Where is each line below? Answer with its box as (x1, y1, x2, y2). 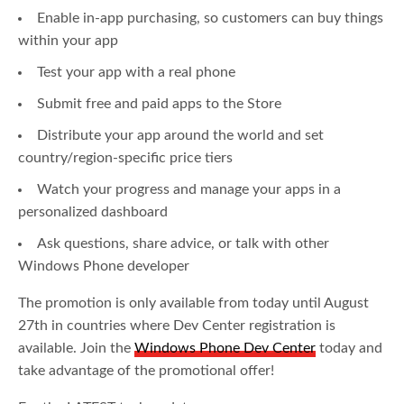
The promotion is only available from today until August (18, 296, 370, 311)
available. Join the (18, 341, 135, 356)
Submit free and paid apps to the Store (37, 96, 281, 112)
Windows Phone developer (18, 259, 189, 274)
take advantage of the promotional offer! (18, 363, 275, 379)
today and (316, 341, 383, 356)
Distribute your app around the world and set (37, 128, 324, 143)
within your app (18, 33, 118, 49)
